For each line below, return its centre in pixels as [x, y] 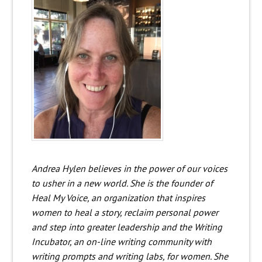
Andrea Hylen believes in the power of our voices [129, 168]
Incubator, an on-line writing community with [121, 241]
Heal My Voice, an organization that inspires [118, 197]
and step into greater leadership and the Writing [127, 227]
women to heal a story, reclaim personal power [125, 212]
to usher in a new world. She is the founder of [122, 183]
